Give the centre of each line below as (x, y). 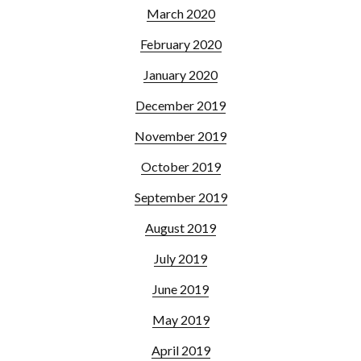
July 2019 (180, 258)
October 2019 (180, 166)
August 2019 (180, 228)
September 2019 (180, 197)
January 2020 (180, 75)
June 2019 (180, 289)
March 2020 (180, 13)
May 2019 (180, 320)
